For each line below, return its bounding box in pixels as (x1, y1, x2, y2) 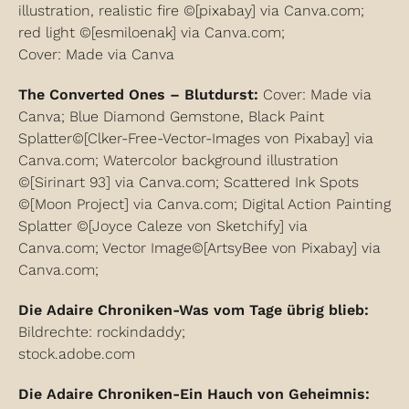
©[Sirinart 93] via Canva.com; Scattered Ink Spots (18, 173, 359, 191)
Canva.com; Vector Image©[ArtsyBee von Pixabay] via (18, 239, 381, 257)
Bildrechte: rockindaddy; (18, 323, 185, 341)
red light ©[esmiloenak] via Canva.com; (18, 24, 285, 41)
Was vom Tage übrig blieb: (179, 301, 369, 319)
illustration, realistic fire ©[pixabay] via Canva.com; (18, 2, 364, 19)
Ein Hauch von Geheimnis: (180, 385, 370, 403)
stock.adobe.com (18, 345, 135, 362)
